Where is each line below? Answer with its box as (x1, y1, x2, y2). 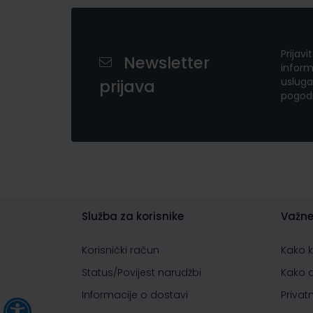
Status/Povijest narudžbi (82, 265, 201, 279)
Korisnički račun (82, 243, 159, 257)
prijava (99, 75, 155, 98)
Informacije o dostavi (82, 288, 188, 302)
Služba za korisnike (82, 209, 184, 224)
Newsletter (124, 52, 210, 74)
